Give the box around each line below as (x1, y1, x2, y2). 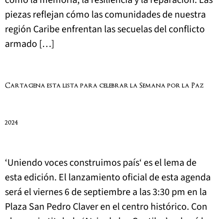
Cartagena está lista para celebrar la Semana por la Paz (5, 82, 203, 89)
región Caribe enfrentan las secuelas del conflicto (5, 22, 205, 37)
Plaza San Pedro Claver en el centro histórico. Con (5, 199, 207, 214)
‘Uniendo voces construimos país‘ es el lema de (5, 155, 197, 170)
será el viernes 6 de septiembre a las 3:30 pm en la (5, 185, 207, 199)
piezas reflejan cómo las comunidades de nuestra (5, 8, 206, 22)
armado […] (5, 37, 54, 51)
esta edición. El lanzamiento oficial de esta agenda (5, 170, 211, 184)
